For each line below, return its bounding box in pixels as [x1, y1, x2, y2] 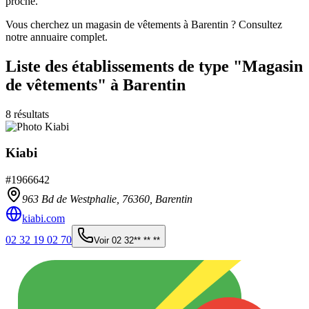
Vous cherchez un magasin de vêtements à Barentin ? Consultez [6, 18, 282, 30]
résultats [11, 108, 49, 120]
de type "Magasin [174, 57, 303, 75]
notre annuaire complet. [6, 30, 108, 43]
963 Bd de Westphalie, [22, 193, 122, 206]
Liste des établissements [6, 57, 174, 75]
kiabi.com [22, 212, 65, 225]
